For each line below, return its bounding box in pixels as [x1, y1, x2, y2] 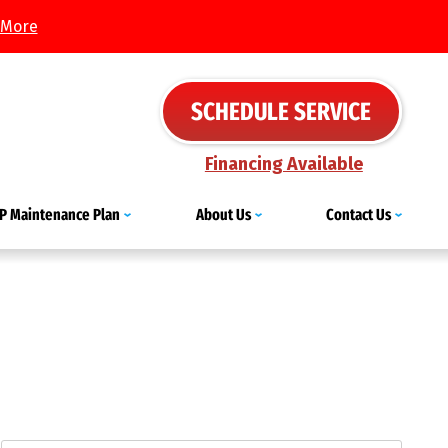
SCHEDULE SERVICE [190, 97, 371, 127]
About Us [195, 205, 251, 224]
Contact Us [326, 205, 391, 224]
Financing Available [204, 153, 363, 175]
